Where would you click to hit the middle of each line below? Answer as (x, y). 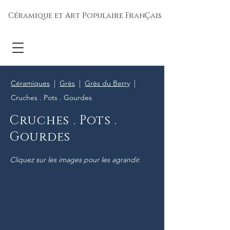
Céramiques (30, 83)
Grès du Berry (107, 83)
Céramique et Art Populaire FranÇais (85, 16)
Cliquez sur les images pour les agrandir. (75, 160)
